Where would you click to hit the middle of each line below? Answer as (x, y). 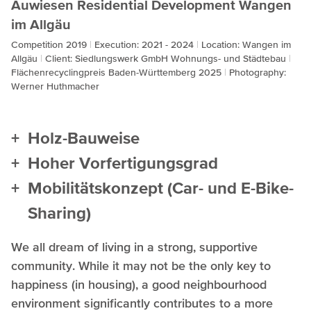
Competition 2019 (50, 44)
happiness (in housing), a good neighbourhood (139, 284)
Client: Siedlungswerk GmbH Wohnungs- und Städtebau (167, 58)
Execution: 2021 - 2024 (145, 44)
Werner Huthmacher (55, 86)
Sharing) (59, 213)
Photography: (258, 72)
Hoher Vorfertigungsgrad (123, 163)
